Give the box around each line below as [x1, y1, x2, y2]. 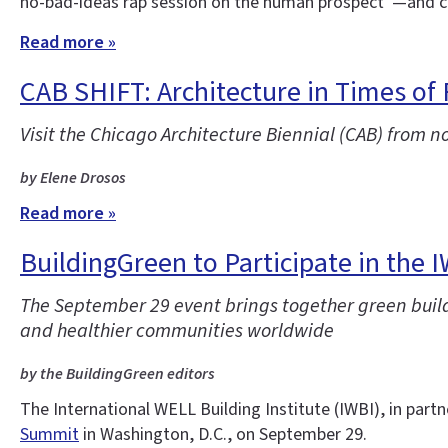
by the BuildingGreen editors [20, 363, 215, 386]
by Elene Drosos [20, 166, 126, 189]
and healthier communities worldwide [20, 317, 334, 346]
